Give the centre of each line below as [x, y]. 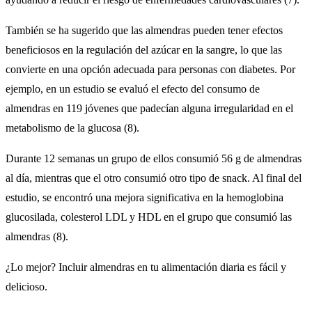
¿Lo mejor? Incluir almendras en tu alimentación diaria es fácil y [146, 267]
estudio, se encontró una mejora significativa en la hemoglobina [145, 197]
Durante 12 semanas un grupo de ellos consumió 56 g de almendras [154, 158]
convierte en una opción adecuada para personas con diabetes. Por [150, 69]
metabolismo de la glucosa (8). [72, 127]
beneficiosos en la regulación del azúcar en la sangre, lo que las [144, 49]
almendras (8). [37, 236]
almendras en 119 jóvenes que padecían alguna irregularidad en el [149, 108]
